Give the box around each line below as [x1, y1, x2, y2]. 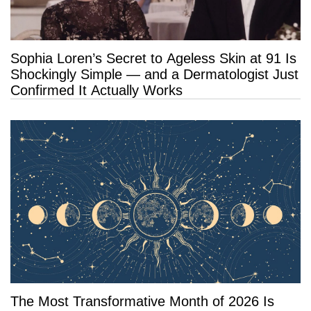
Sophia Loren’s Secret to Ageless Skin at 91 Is [10, 51, 296, 66]
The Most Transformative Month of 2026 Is [10, 294, 274, 310]
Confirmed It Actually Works [10, 83, 183, 98]
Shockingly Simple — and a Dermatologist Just [10, 67, 299, 82]
